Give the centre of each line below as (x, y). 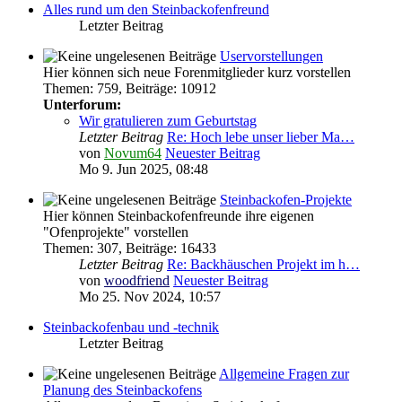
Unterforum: (82, 105)
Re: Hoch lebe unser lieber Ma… (261, 137)
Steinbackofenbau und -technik (131, 327)
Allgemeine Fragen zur (284, 374)
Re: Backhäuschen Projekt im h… (263, 264)
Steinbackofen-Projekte (286, 200)
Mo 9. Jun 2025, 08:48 (144, 169)
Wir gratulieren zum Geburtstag (168, 121)
